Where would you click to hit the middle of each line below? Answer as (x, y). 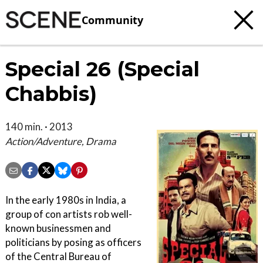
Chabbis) (51, 94)
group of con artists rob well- (69, 214)
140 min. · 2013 (39, 127)
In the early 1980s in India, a (66, 200)
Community (112, 20)
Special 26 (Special (102, 69)
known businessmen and (58, 228)
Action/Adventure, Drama (61, 141)
